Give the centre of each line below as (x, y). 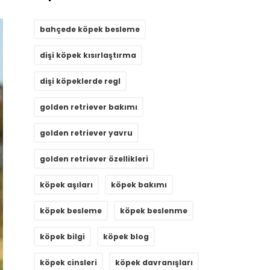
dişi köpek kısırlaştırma (88, 55)
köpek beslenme (154, 211)
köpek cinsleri (68, 263)
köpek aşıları (66, 185)
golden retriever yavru (86, 133)
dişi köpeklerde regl (80, 81)
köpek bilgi (62, 237)
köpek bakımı (139, 185)
